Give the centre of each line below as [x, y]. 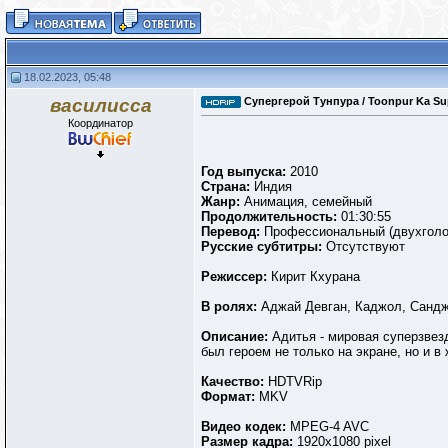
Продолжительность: [269, 217]
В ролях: [229, 307]
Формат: [230, 397]
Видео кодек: [245, 427]
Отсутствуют [363, 247]
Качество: [234, 382]
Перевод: [230, 232]
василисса [100, 105]
